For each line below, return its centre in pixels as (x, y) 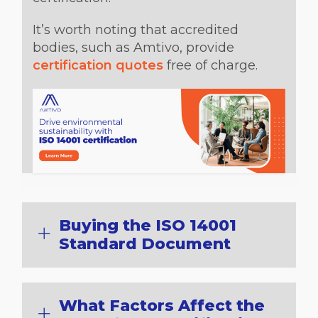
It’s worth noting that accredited (136, 30)
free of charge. (210, 65)
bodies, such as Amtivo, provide (133, 48)
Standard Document (145, 243)
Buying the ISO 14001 (148, 225)
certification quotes (98, 65)
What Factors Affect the (162, 305)
